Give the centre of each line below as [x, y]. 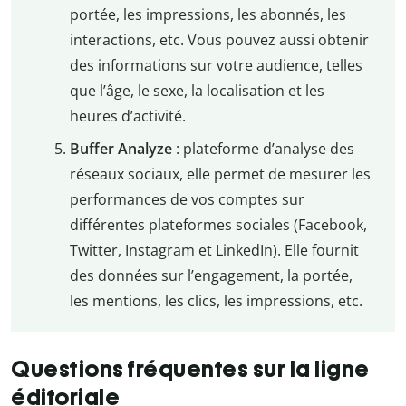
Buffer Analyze [121, 148]
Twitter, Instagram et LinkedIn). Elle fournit [214, 250]
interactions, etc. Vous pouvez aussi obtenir [219, 39]
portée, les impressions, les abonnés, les [208, 14]
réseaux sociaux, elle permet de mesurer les [220, 174]
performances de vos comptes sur [187, 199]
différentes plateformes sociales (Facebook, [218, 224]
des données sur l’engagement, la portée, [211, 275]
